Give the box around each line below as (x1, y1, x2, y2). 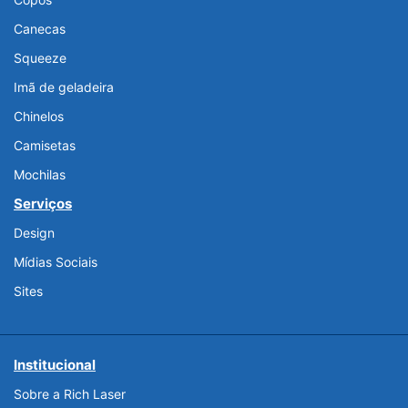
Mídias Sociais (14, 254, 97, 270)
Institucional (14, 356, 96, 374)
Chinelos (14, 108, 64, 125)
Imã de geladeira (14, 79, 114, 96)
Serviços (14, 195, 72, 213)
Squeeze (14, 50, 66, 66)
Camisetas (14, 138, 76, 154)
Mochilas (14, 167, 66, 183)
